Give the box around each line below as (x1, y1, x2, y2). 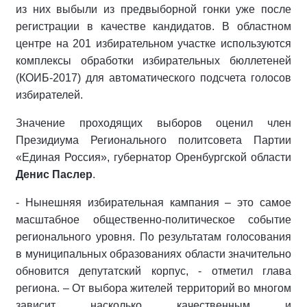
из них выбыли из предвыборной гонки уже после (16, 3, 291, 15)
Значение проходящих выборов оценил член (16, 117, 291, 129)
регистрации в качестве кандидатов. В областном (16, 21, 291, 32)
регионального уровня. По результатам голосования (16, 231, 291, 243)
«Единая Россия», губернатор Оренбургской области (16, 151, 291, 163)
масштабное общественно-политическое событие (16, 214, 291, 225)
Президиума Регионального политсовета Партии (16, 134, 291, 146)
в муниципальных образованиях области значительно (16, 248, 291, 260)
